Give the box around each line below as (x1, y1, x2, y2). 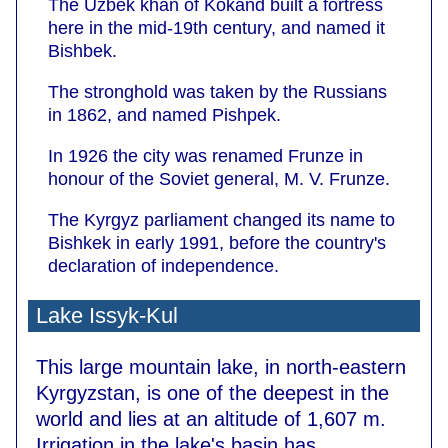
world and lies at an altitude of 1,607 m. (36, 407, 386, 430)
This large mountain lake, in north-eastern (36, 355, 406, 378)
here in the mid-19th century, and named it (48, 17, 385, 38)
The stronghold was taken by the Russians (48, 81, 387, 102)
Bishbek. (48, 40, 117, 61)
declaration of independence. (48, 255, 279, 276)
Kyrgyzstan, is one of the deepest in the (36, 381, 389, 404)
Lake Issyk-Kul (36, 302, 178, 328)
